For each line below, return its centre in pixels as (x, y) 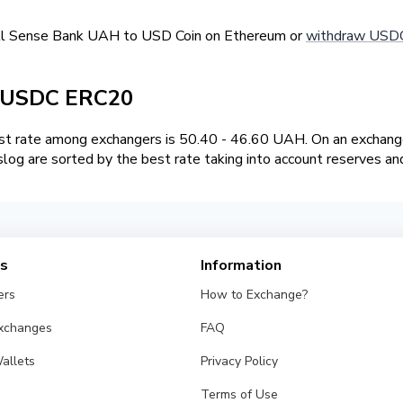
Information (242, 266)
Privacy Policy (240, 362)
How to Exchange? (255, 295)
